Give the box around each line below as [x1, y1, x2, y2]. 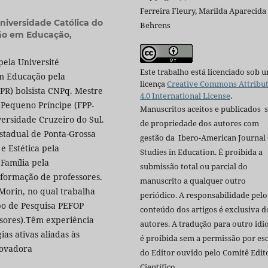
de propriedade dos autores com [140, 117, 259, 129]
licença [140, 78, 167, 89]
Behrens [140, 19, 170, 31]
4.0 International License [140, 90, 230, 101]
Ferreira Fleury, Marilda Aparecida [140, 5, 266, 16]
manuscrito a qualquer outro [140, 175, 246, 186]
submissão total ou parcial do [140, 160, 248, 172]
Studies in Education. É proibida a [140, 146, 263, 157]
